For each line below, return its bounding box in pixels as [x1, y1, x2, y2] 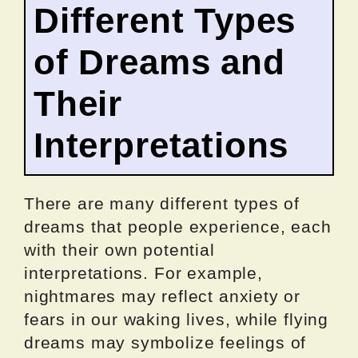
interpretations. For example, [24, 263, 263, 282]
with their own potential [24, 240, 215, 259]
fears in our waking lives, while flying [24, 309, 328, 328]
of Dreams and [34, 42, 285, 82]
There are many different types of [24, 193, 300, 213]
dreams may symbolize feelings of [24, 332, 307, 352]
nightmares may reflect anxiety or [24, 286, 301, 305]
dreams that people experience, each [24, 217, 332, 236]
